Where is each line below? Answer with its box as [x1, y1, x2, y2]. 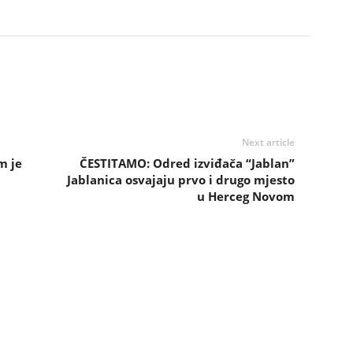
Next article [241, 136, 295, 149]
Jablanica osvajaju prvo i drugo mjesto [66, 172, 295, 188]
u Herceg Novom [196, 188, 295, 204]
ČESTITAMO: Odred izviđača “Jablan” [79, 155, 295, 171]
